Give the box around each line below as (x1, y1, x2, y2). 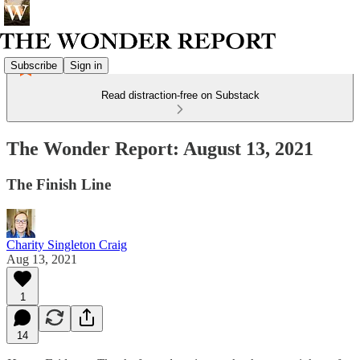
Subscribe (10, 59, 57, 72)
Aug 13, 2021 (6, 252, 77, 266)
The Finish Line (6, 175, 111, 193)
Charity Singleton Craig (6, 237, 127, 252)
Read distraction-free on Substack (100, 89, 260, 101)
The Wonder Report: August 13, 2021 (6, 137, 313, 159)
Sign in (70, 59, 102, 72)
